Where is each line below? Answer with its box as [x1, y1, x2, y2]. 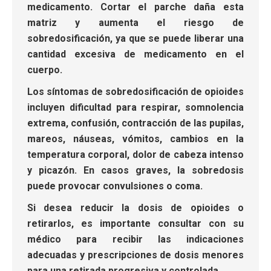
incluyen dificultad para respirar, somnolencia [27, 101, 244, 113]
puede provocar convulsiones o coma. [27, 180, 203, 192]
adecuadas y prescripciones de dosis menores [27, 249, 244, 261]
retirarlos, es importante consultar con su [27, 217, 244, 229]
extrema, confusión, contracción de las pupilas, [27, 117, 244, 129]
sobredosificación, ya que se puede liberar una [27, 32, 244, 44]
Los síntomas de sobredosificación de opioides [27, 85, 244, 97]
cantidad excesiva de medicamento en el [27, 48, 244, 60]
